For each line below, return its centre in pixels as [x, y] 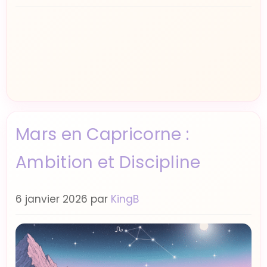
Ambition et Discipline [108, 162]
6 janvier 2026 [52, 199]
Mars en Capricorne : [102, 134]
